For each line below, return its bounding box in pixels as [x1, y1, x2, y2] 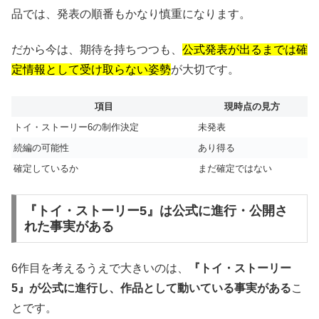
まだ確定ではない [198, 162, 272, 174]
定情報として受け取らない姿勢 [11, 63, 171, 76]
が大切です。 [171, 63, 239, 76]
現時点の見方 [224, 100, 280, 112]
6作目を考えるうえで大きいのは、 [11, 262, 189, 275]
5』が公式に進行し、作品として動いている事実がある [11, 282, 291, 295]
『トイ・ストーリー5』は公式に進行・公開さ [23, 203, 288, 218]
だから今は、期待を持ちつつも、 [11, 43, 182, 56]
